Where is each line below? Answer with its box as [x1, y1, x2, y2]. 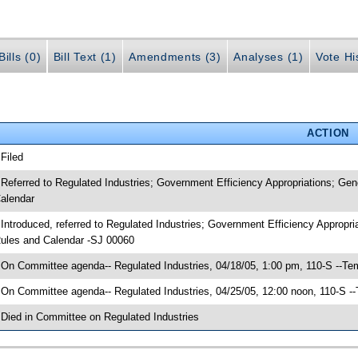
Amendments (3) [129, 50, 221, 64]
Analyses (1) [233, 50, 304, 64]
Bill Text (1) [53, 50, 117, 64]
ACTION [306, 126, 349, 139]
